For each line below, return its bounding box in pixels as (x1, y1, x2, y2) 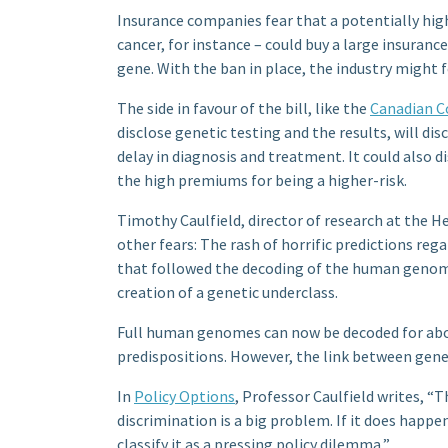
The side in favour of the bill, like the (117, 98, 370, 119)
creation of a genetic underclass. (117, 282, 338, 303)
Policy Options (134, 386, 235, 407)
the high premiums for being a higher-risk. (117, 170, 407, 191)
